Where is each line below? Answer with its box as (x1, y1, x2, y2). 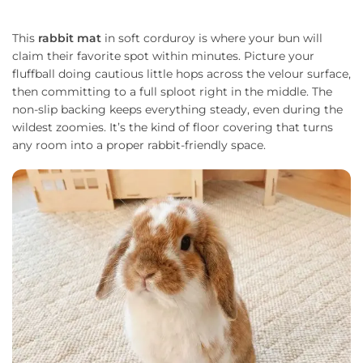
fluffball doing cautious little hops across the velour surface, (12, 66, 351, 81)
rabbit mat (38, 30, 101, 45)
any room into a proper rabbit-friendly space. (12, 137, 266, 152)
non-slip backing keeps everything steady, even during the (12, 101, 343, 117)
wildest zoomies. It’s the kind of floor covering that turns (12, 119, 333, 135)
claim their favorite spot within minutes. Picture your (12, 48, 314, 63)
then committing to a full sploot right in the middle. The (12, 83, 332, 99)
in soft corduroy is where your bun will (101, 30, 322, 45)
